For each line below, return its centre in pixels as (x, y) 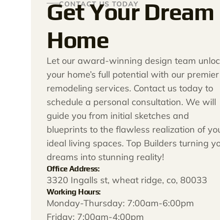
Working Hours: (74, 192)
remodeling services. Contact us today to (130, 88)
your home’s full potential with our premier (133, 74)
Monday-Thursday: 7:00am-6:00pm (120, 203)
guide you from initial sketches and (118, 116)
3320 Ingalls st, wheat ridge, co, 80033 (127, 180)
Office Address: (73, 169)
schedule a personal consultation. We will (131, 102)
